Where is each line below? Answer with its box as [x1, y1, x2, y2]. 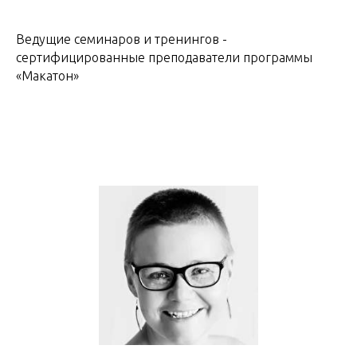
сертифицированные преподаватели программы [16, 49, 312, 65]
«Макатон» [16, 68, 79, 83]
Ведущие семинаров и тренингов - [16, 31, 227, 46]
